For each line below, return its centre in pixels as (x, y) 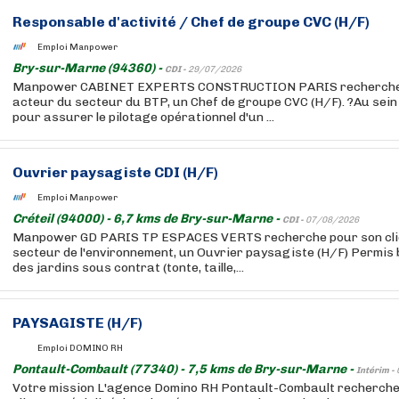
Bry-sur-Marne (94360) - (89, 68)
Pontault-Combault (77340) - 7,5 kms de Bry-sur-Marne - (184, 369)
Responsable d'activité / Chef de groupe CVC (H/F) (191, 22)
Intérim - (376, 370)
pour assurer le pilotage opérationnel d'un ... (143, 117)
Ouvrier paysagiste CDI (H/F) (115, 172)
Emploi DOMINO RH (80, 348)
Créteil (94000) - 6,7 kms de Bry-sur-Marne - (147, 219)
